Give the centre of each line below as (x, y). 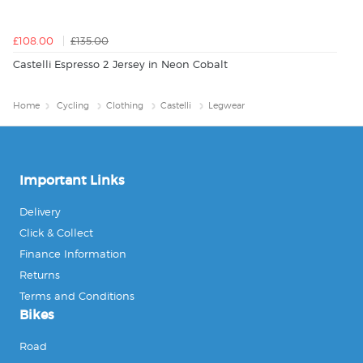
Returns (40, 274)
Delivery (40, 211)
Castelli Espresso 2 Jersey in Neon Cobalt (120, 64)
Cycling (73, 105)
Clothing (125, 105)
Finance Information (73, 253)
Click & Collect (56, 232)
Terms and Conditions (77, 295)
